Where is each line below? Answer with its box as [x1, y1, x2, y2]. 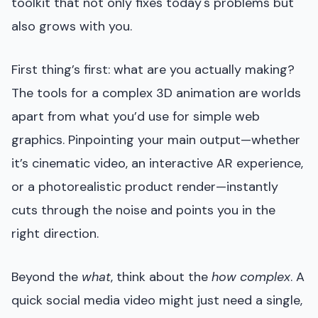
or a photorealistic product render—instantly [11, 177, 278, 195]
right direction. [11, 224, 99, 242]
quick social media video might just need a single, [11, 291, 302, 309]
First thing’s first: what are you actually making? [11, 60, 295, 78]
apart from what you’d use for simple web [11, 107, 260, 125]
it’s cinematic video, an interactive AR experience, [11, 154, 303, 172]
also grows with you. [11, 17, 132, 35]
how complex [212, 268, 290, 285]
